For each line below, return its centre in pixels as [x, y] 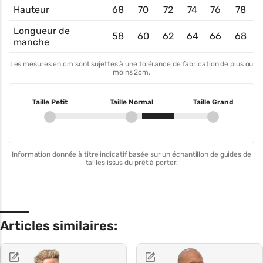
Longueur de [42, 31]
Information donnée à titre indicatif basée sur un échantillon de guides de [131, 155]
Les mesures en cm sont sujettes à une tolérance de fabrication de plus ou [131, 64]
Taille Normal [131, 102]
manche [31, 42]
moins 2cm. [131, 73]
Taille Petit [50, 102]
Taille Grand [213, 102]
